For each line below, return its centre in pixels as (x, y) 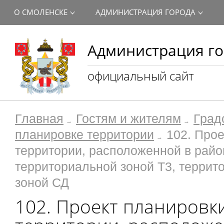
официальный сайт (141, 76)
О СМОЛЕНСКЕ (41, 12)
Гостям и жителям (128, 119)
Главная (39, 119)
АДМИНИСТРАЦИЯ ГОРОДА (145, 12)
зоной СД (42, 183)
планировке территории (84, 135)
